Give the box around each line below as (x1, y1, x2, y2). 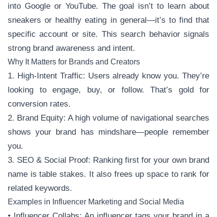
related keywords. (8, 184, 72, 193)
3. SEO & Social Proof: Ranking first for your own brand (8, 155, 209, 165)
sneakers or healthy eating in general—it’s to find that (8, 15, 209, 25)
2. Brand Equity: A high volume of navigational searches (8, 113, 209, 123)
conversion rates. (8, 99, 71, 108)
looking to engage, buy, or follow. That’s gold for (8, 85, 209, 94)
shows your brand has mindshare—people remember (8, 127, 209, 137)
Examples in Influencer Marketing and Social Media (8, 198, 184, 206)
